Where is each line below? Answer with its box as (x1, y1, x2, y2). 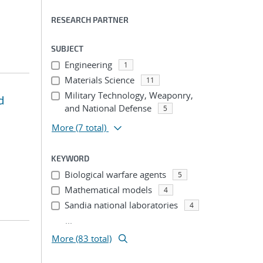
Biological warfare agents (64, 168, 166, 180)
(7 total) (76, 122, 106, 133)
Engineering (64, 59, 112, 70)
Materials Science (64, 74, 134, 86)
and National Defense (64, 102, 151, 114)
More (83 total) (52, 232, 112, 244)
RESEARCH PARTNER (51, 15, 129, 25)
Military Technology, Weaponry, (64, 89, 193, 101)
